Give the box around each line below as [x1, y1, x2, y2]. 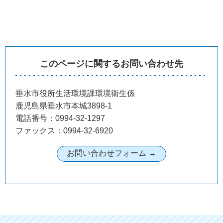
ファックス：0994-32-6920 [15, 126, 113, 135]
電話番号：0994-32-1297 [15, 113, 105, 122]
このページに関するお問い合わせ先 [40, 58, 183, 69]
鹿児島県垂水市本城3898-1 [15, 101, 112, 110]
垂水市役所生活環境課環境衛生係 [15, 89, 135, 98]
